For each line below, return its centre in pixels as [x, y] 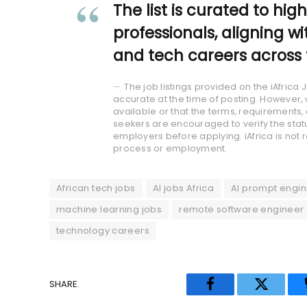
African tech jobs [96, 188]
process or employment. [170, 148]
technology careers [103, 230]
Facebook [238, 294]
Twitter [281, 294]
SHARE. [64, 284]
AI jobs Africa [183, 188]
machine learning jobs [109, 209]
